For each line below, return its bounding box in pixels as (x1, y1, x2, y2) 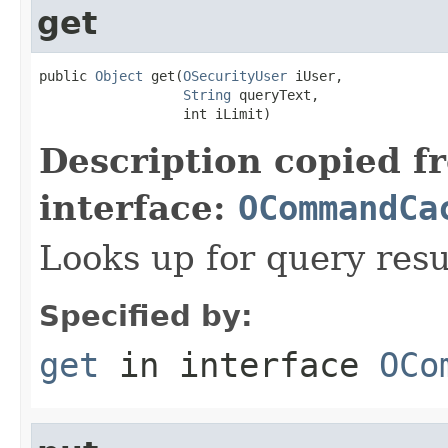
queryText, (231, 86, 319, 103)
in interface (99, 344, 379, 385)
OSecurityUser (183, 67, 287, 84)
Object (95, 67, 143, 84)
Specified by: (39, 298, 253, 333)
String (183, 86, 231, 103)
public (39, 67, 95, 84)
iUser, (287, 67, 343, 84)
